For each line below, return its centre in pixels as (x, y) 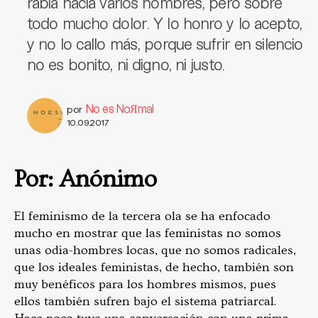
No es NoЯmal (120, 108)
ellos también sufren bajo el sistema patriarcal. (145, 301)
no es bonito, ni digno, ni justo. (126, 64)
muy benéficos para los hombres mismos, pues (145, 284)
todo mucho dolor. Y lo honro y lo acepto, (164, 23)
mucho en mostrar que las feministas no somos (148, 233)
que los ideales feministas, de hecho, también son (154, 267)
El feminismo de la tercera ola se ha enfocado (142, 216)
